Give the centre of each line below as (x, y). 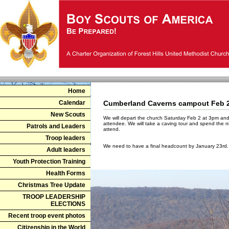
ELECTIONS (68, 204)
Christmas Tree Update (52, 185)
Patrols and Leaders (56, 126)
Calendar (72, 103)
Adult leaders (66, 150)
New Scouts (68, 114)
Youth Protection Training (49, 162)
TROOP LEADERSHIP (54, 197)
